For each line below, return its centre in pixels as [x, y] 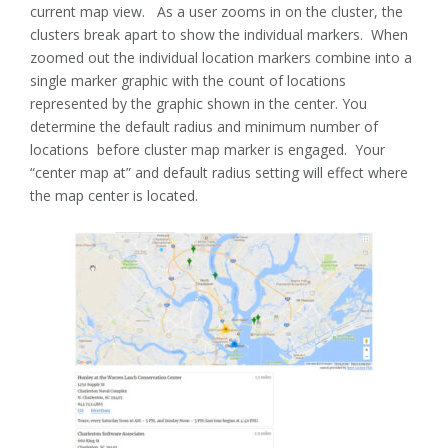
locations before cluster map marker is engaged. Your [207, 150]
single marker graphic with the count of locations [188, 81]
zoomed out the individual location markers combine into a [221, 58]
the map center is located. [114, 196]
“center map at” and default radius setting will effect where [219, 173]
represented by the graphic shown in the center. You [198, 104]
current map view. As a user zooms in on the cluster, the [216, 12]
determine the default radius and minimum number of [204, 127]
